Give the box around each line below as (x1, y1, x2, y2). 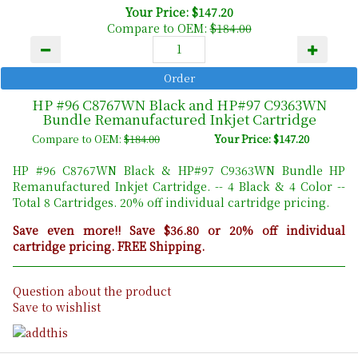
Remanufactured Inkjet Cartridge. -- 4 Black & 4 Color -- (13, 177, 345, 194)
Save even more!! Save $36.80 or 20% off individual (13, 221, 345, 238)
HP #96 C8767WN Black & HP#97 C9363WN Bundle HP (13, 161, 345, 178)
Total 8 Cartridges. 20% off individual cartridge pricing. (13, 193, 329, 210)
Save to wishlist (13, 298, 101, 315)
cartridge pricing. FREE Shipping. (13, 237, 205, 254)
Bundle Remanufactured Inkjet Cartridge (42, 108, 316, 129)
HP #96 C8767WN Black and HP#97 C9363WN (31, 93, 327, 114)
